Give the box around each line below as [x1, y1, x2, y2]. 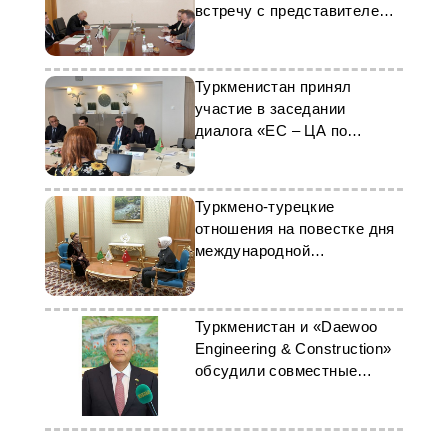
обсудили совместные [194, 362, 358, 379]
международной [194, 242, 310, 259]
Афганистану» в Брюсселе [194, 144, 388, 161]
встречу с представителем [194, 2, 390, 19]
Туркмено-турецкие [194, 198, 335, 215]
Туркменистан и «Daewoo [194, 318, 378, 335]
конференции [194, 264, 292, 281]
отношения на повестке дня [194, 220, 395, 237]
